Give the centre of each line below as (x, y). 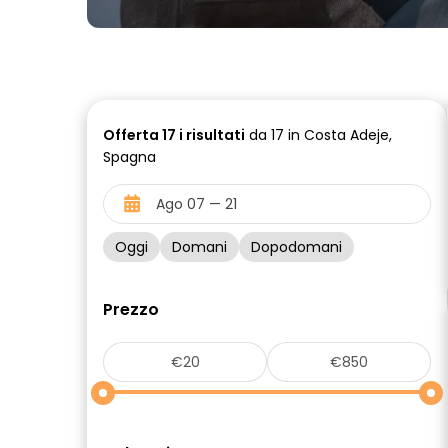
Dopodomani (296, 247)
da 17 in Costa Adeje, (318, 135)
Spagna (129, 157)
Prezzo (131, 309)
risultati (214, 135)
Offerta (132, 135)
